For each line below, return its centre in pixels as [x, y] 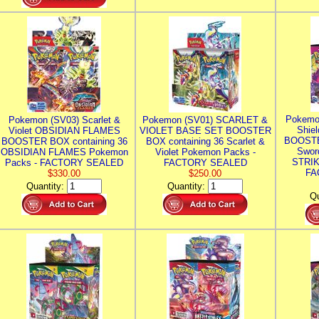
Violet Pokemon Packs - [205, 152]
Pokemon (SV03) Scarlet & [64, 120]
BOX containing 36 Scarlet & [205, 141]
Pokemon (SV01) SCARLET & [205, 120]
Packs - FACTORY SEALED [64, 163]
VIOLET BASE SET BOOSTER [205, 131]
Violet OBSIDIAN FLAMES [64, 131]
